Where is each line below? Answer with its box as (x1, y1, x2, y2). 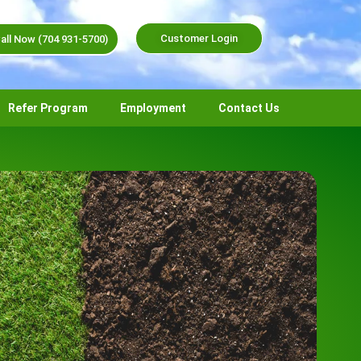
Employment (120, 102, 186, 114)
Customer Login (160, 32, 239, 44)
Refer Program (8, 102, 88, 114)
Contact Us (218, 102, 280, 114)
